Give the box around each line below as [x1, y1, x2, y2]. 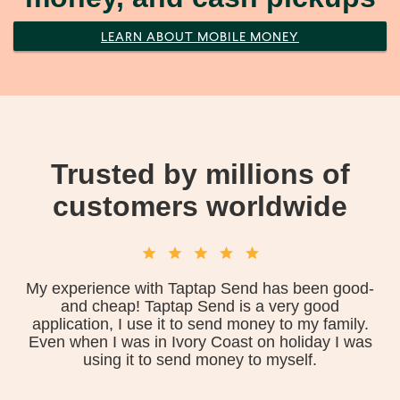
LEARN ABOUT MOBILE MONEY [101, 30, 299, 45]
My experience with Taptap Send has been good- [26, 279, 374, 297]
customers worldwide [53, 189, 347, 222]
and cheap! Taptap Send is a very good [61, 296, 339, 315]
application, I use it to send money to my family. [31, 314, 369, 333]
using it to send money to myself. [83, 350, 317, 369]
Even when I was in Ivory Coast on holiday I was [28, 332, 372, 351]
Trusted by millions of [50, 157, 350, 190]
